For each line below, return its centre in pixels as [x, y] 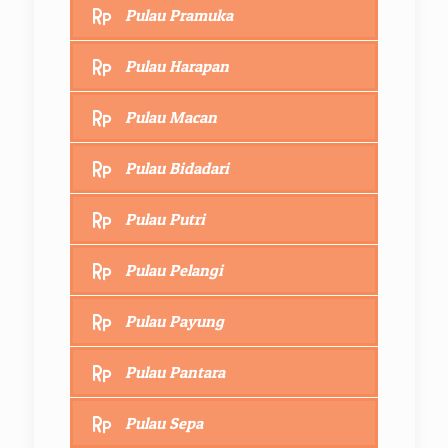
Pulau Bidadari [176, 167]
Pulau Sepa [163, 422]
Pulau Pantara [174, 371]
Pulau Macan [170, 116]
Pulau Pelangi [173, 269]
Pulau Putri [164, 218]
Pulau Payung [174, 320]
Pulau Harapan [176, 65]
